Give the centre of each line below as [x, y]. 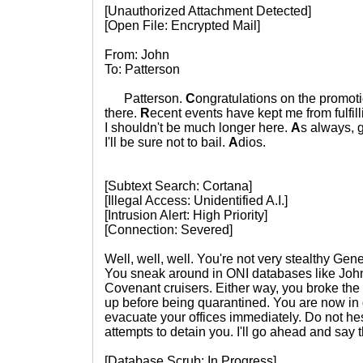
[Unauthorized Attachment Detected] [208, 11]
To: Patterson [142, 69]
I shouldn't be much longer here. [198, 128]
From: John [137, 55]
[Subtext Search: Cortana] [178, 186]
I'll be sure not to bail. [167, 142]
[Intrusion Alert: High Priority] [186, 215]
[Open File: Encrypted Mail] [182, 26]
